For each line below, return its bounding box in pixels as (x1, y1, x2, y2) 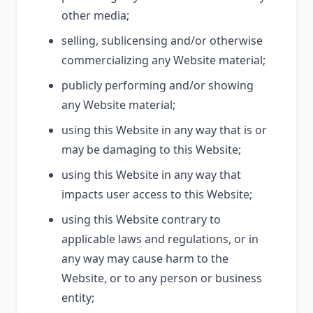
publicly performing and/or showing (61, 78, 254, 93)
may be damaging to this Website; (61, 142, 241, 157)
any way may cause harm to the (61, 251, 228, 266)
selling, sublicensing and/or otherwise (61, 33, 263, 48)
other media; (61, 8, 129, 23)
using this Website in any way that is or (61, 122, 267, 138)
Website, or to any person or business (61, 270, 262, 286)
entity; (61, 290, 94, 305)
